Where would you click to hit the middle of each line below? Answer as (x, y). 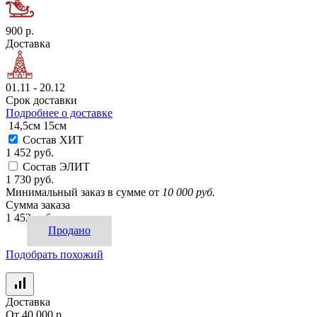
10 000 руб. (189, 192)
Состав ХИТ (53, 140)
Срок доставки (41, 100)
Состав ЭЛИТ (56, 167)
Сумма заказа (38, 205)
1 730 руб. (30, 180)
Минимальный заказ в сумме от (82, 192)
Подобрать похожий (54, 255)
